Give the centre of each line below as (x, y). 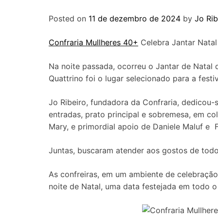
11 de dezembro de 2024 (135, 18)
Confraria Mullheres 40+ (93, 42)
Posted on (69, 18)
